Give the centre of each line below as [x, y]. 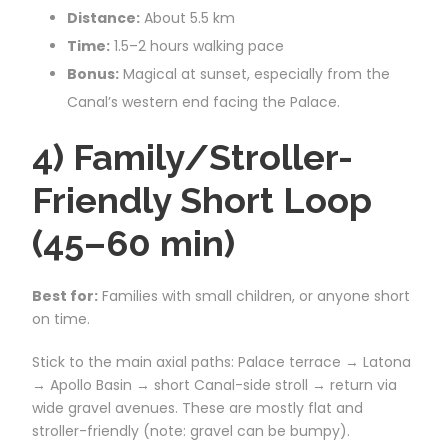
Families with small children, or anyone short [254, 295]
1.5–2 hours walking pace [197, 45]
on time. [61, 318]
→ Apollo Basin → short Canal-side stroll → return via [214, 384]
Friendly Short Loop [202, 199]
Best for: [65, 295]
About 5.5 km [187, 17]
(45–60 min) [133, 242]
